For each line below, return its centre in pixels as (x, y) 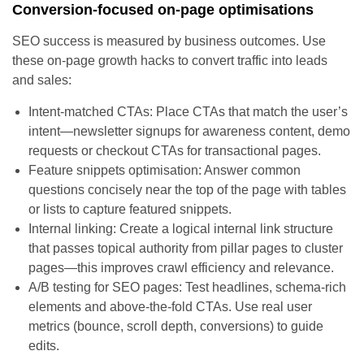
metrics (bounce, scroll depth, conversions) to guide (176, 326)
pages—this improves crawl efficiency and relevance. (181, 267)
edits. (44, 345)
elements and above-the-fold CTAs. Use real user (170, 306)
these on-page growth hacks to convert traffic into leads (170, 60)
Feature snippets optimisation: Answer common (165, 170)
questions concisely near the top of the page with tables (187, 189)
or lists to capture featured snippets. (130, 209)
